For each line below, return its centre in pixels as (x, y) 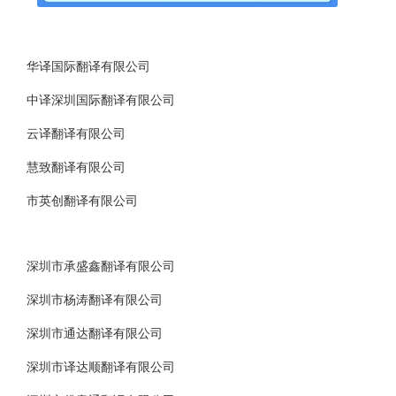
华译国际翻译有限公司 (88, 67)
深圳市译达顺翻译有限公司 (100, 367)
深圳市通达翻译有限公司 (94, 334)
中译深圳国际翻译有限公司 (100, 100)
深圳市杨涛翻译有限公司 (94, 300)
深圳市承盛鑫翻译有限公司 (100, 267)
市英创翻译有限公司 (82, 201)
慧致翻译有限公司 (76, 168)
